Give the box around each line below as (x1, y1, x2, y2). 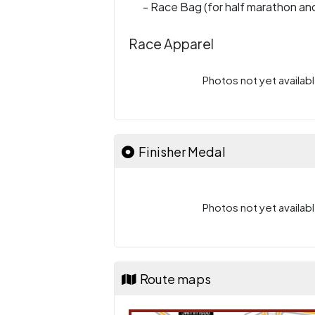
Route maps (136, 271, 211, 287)
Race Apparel (129, 35, 214, 52)
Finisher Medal (134, 143, 226, 160)
